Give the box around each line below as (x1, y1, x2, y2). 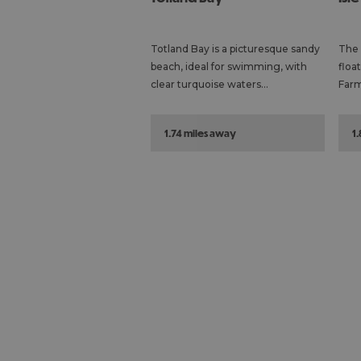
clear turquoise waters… (151, 78, 268, 91)
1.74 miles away (164, 127, 236, 140)
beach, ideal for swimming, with (151, 60, 307, 73)
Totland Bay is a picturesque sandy (151, 43, 320, 56)
